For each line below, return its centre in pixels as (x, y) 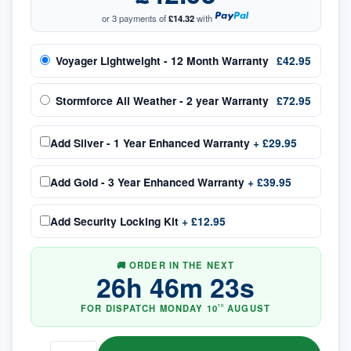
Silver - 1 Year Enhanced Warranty (161, 142)
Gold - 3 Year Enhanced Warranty (159, 181)
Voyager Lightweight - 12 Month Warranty (163, 61)
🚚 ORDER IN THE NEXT (175, 264)
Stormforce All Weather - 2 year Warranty (163, 100)
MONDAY (181, 308)
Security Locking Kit (126, 221)
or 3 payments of (135, 18)
